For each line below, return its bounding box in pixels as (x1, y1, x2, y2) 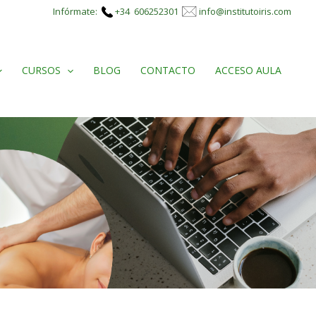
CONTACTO (140, 63, 195, 77)
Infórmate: (53, 4, 102, 18)
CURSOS (21, 63, 61, 77)
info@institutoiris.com (199, 4, 291, 18)
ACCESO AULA (215, 63, 281, 77)
